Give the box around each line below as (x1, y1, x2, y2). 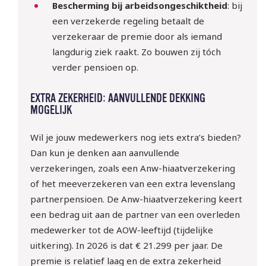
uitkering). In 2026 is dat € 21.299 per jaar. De (30, 239, 223, 252)
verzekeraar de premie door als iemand (52, 30, 223, 42)
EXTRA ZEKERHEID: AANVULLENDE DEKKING (30, 91, 205, 105)
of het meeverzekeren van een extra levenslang (30, 178, 235, 190)
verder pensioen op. (52, 61, 139, 73)
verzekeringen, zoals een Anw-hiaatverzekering (30, 162, 235, 175)
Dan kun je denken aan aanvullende (30, 147, 179, 159)
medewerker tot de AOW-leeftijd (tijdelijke (30, 224, 213, 236)
